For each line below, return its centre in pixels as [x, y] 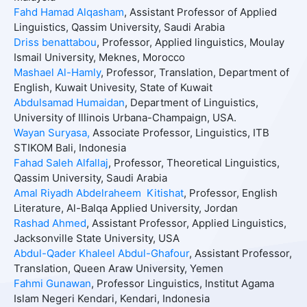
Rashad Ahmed [50, 223]
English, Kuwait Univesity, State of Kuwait [113, 88]
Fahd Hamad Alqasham [69, 12]
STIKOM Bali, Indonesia [70, 148]
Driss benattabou [55, 42]
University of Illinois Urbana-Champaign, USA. [125, 118]
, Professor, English [230, 193]
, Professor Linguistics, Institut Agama [182, 284]
